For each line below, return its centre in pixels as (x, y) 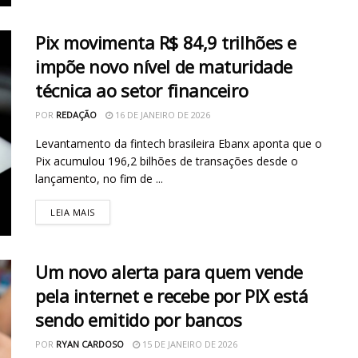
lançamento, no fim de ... (99, 178)
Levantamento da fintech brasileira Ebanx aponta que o (179, 143)
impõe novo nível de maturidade (164, 66)
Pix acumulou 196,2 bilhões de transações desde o (167, 161)
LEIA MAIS (73, 212)
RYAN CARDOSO (90, 344)
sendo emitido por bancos (139, 319)
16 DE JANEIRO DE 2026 (161, 114)
